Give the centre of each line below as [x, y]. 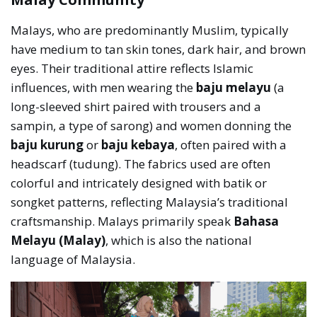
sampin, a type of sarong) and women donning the [151, 126]
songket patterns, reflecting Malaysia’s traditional [150, 202]
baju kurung [47, 145]
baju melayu [234, 88]
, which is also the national [179, 241]
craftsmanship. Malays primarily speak [122, 221]
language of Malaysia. [73, 260]
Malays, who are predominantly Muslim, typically [150, 30]
